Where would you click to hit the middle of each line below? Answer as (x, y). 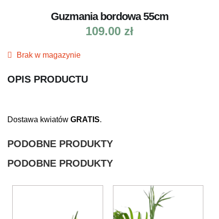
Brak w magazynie (48, 55)
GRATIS (85, 119)
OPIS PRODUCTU (48, 79)
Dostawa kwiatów (39, 119)
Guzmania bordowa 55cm (109, 16)
